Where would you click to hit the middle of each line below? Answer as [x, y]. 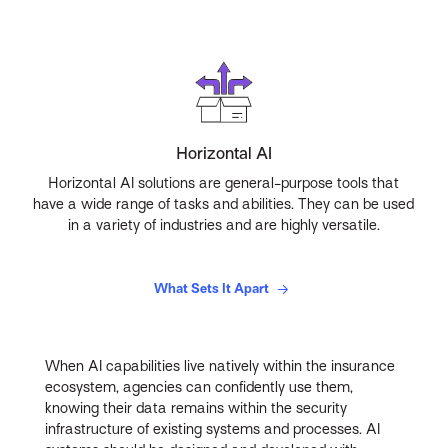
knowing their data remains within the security [196, 408]
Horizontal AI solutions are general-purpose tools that [224, 182]
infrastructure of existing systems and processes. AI [213, 429]
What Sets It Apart [212, 288]
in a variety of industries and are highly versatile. [223, 224]
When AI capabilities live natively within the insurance [220, 366]
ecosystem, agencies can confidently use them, [199, 387]
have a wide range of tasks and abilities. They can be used [224, 203]
